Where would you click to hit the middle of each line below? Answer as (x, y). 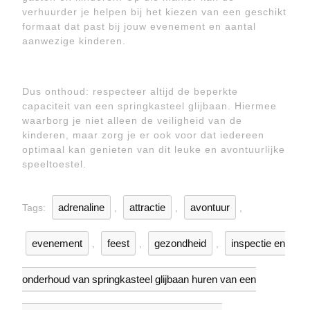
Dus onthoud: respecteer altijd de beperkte (130, 91)
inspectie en (258, 243)
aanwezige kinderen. (74, 41)
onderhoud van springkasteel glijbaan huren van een (139, 279)
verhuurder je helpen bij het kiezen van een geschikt (154, 12)
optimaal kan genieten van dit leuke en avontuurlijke (154, 149)
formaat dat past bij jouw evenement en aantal (139, 26)
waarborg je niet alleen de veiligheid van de (132, 120)
